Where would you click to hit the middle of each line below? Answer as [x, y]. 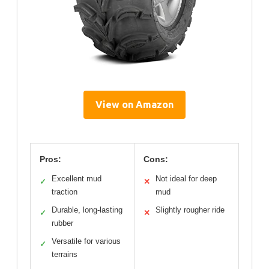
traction [65, 192]
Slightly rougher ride [190, 210]
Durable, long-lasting [87, 210]
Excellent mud [77, 178]
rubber [62, 223]
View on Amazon [134, 104]
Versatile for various [86, 241]
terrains [65, 254]
